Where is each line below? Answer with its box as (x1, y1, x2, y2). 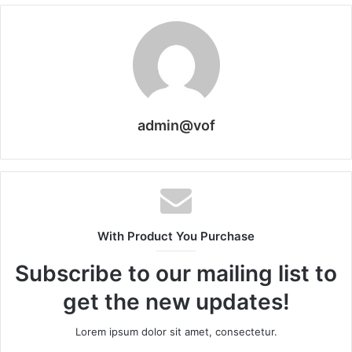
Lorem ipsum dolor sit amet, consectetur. (75, 325, 277, 339)
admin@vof (137, 117, 215, 134)
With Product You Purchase (97, 229, 255, 244)
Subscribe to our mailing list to (15, 260, 337, 288)
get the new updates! (62, 288, 290, 316)
